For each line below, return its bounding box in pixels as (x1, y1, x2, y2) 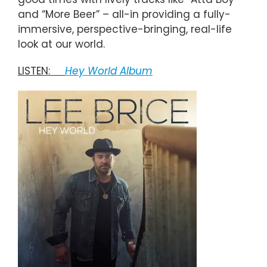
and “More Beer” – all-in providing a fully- (18, 7, 231, 22)
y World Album (79, 64, 153, 79)
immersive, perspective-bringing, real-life (18, 22, 232, 37)
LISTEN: (18, 64, 65, 79)
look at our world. (18, 37, 105, 52)
